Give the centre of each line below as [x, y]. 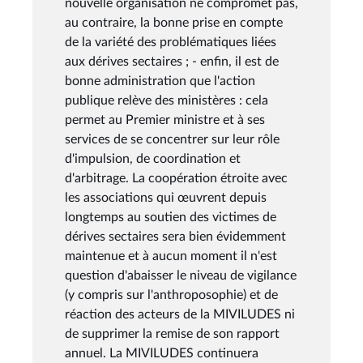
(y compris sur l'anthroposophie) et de [171, 295]
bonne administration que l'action [160, 81]
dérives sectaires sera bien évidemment [175, 236]
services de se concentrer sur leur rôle [172, 139]
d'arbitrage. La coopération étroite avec [176, 178]
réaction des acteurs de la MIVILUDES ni [180, 314]
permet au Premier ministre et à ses [165, 120]
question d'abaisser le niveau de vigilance [181, 275]
